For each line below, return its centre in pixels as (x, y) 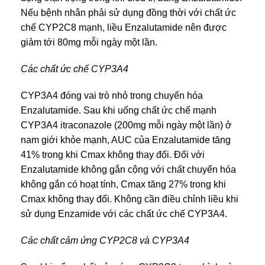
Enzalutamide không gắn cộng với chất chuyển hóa (128, 169)
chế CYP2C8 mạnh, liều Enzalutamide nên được (124, 27)
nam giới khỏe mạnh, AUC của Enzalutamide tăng (126, 140)
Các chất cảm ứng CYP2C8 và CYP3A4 (105, 240)
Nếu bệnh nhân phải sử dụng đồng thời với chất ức (128, 12)
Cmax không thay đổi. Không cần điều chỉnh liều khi (130, 199)
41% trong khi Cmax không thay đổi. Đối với (113, 154)
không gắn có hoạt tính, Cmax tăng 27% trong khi (123, 184)
